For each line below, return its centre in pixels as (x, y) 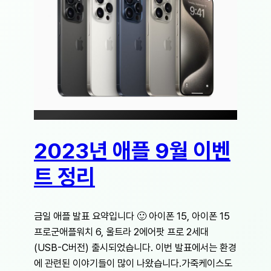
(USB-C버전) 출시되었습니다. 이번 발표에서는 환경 (135, 247)
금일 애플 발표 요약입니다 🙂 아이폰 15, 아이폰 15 (132, 216)
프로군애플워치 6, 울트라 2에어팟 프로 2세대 (121, 231)
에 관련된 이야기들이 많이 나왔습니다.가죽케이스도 (133, 263)
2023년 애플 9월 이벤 (132, 151)
